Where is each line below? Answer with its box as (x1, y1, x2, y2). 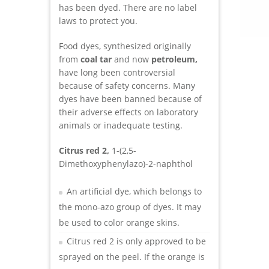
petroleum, (151, 53, 198, 65)
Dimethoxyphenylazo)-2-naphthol (59, 157, 193, 169)
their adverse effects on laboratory (59, 106, 198, 118)
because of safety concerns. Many (59, 79, 195, 91)
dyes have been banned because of (59, 92, 202, 104)
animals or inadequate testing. (59, 119, 183, 131)
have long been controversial (59, 66, 175, 78)
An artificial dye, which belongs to (67, 185, 202, 197)
